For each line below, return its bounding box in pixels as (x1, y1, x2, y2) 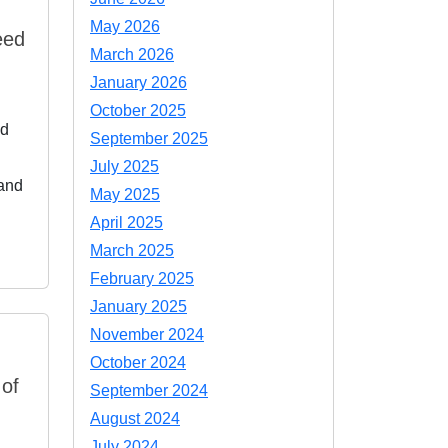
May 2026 (90, 18, 160, 35)
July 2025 (90, 158, 159, 175)
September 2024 (90, 382, 208, 399)
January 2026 (90, 74, 187, 91)
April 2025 (90, 214, 163, 231)
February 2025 (90, 270, 194, 287)
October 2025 (90, 102, 186, 119)
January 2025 (90, 298, 187, 315)
